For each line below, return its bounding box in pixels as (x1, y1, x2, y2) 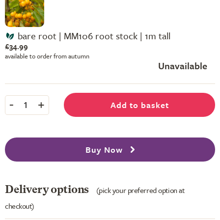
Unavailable (158, 59, 207, 72)
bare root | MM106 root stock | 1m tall (17, 29, 170, 42)
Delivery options (5, 184, 91, 195)
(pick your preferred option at (96, 184, 185, 195)
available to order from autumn (5, 51, 89, 61)
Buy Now (85, 143, 125, 156)
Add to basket (110, 99, 169, 111)
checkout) (5, 200, 35, 211)
